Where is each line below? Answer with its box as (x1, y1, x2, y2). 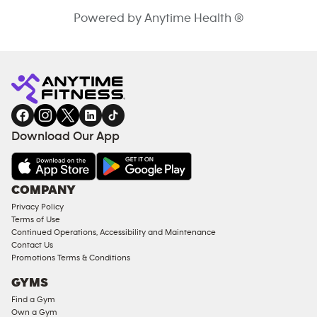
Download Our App (11, 130, 120, 143)
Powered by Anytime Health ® (74, 12, 243, 25)
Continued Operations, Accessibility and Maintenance (11, 228, 216, 236)
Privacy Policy (11, 202, 64, 211)
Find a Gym (11, 294, 55, 304)
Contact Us (11, 241, 53, 249)
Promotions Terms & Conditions (11, 253, 130, 262)
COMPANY (11, 184, 76, 197)
